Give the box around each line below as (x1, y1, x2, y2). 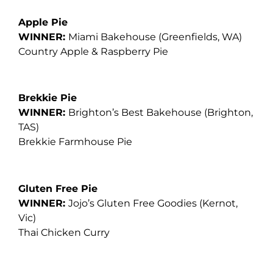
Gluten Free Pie (18, 183, 97, 195)
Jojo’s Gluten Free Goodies (68, 197, 199, 210)
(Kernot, (199, 197, 238, 210)
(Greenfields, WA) (158, 30, 242, 43)
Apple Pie (18, 16, 71, 28)
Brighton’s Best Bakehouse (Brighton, (68, 107, 253, 119)
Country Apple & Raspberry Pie (18, 45, 168, 57)
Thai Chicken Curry (18, 227, 110, 239)
